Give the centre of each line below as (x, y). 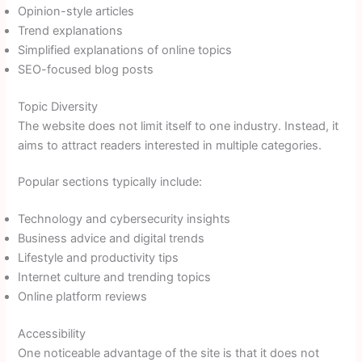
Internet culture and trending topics (115, 277)
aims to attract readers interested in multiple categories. (170, 145)
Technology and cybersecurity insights (124, 219)
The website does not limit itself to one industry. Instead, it (179, 126)
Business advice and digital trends (112, 238)
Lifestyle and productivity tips (99, 257)
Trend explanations (71, 30)
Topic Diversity (58, 106)
